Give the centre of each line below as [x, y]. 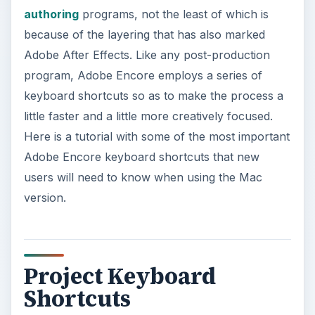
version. [45, 197]
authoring [51, 14]
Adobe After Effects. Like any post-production [147, 54]
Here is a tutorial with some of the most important [156, 136]
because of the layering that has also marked [144, 34]
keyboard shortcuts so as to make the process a [153, 95]
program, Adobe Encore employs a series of [143, 75]
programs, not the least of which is [173, 14]
